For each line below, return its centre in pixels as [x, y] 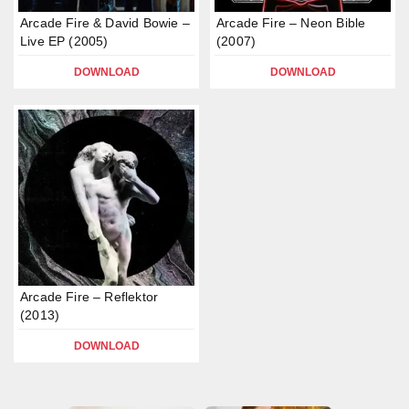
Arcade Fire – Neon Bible [291, 23]
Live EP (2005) [64, 41]
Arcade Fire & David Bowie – [105, 23]
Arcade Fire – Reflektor [89, 297]
